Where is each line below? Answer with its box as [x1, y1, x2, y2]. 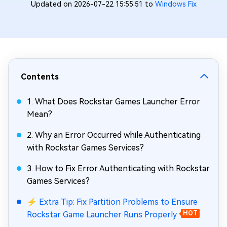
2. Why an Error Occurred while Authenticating [27, 130, 201, 140]
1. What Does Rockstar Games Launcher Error [27, 97, 200, 106]
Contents [21, 72, 59, 82]
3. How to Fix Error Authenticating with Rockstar [27, 164, 210, 173]
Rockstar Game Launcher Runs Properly [27, 210, 177, 219]
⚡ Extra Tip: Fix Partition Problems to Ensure [27, 197, 198, 207]
